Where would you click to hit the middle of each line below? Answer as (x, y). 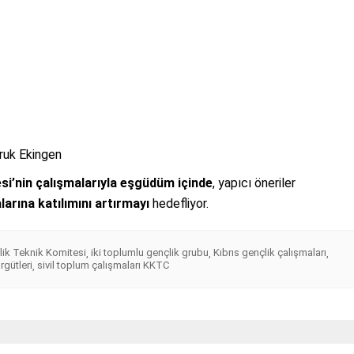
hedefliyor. (179, 204)
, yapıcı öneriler (254, 183)
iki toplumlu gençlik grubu (150, 253)
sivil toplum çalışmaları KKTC (103, 265)
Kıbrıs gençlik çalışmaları (270, 253)
